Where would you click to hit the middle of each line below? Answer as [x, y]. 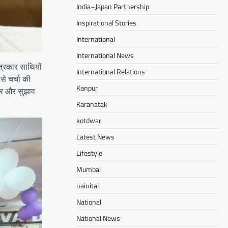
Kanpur [87, 88]
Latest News [95, 136]
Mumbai [89, 169]
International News [105, 55]
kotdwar [89, 120]
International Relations [111, 71]
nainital [88, 185]
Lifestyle [89, 153]
